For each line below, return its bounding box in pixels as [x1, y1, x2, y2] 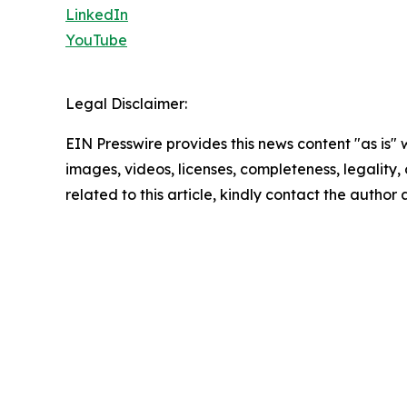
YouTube [65, 30, 127, 49]
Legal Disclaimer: [65, 94, 187, 113]
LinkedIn [65, 5, 128, 24]
